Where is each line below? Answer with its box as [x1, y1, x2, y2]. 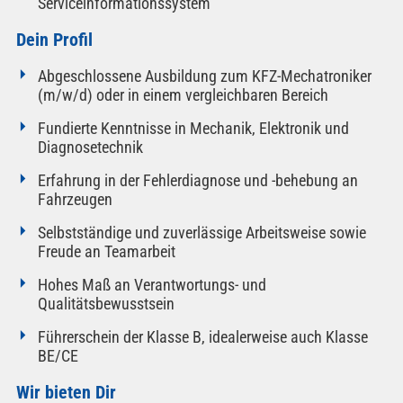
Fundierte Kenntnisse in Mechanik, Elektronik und [37, 119, 349, 139]
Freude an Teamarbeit [37, 242, 175, 262]
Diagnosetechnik [37, 138, 143, 157]
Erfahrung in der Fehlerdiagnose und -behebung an [37, 171, 358, 191]
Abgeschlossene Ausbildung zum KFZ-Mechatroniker [37, 67, 372, 86]
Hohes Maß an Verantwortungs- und [37, 275, 266, 295]
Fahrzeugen [37, 190, 112, 210]
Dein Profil [15, 29, 93, 51]
